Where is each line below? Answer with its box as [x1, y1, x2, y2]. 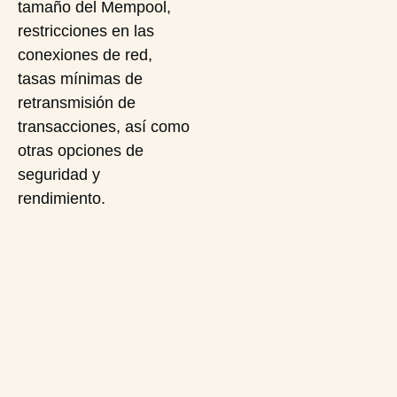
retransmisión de [18, 94, 136, 112]
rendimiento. [18, 190, 105, 207]
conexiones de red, [18, 46, 152, 64]
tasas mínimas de [18, 70, 143, 88]
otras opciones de [18, 142, 144, 160]
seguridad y [18, 166, 100, 183]
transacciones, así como [18, 118, 190, 136]
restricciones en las [18, 22, 154, 40]
